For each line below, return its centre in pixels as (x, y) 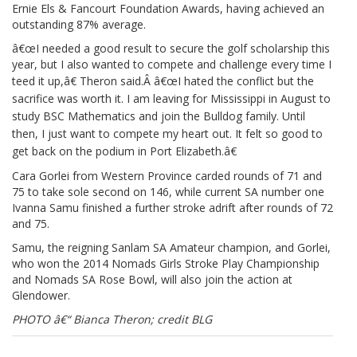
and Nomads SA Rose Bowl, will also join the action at (152, 279)
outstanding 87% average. (79, 24)
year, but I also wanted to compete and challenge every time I (172, 64)
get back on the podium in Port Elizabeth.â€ (124, 151)
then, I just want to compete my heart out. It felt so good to (167, 133)
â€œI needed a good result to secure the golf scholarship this (171, 48)
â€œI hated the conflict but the (234, 80)
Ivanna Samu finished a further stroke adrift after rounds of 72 (173, 207)
